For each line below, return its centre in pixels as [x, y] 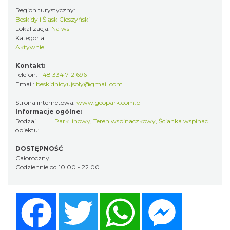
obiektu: [28, 130]
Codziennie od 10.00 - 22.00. [58, 167]
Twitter [113, 197]
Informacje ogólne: [49, 111]
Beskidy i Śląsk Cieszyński [53, 19]
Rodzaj [26, 121]
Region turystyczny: [46, 10]
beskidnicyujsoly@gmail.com [79, 84]
